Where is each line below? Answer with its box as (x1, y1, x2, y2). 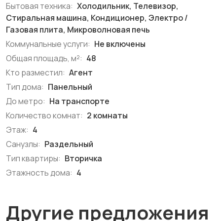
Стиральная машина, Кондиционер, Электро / (6, 12, 188, 23)
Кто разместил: (6, 67, 65, 78)
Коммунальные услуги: (6, 38, 90, 49)
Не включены (93, 38, 146, 49)
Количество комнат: (6, 110, 83, 121)
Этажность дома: (6, 167, 73, 178)
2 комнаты (85, 110, 128, 121)
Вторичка (63, 153, 102, 164)
